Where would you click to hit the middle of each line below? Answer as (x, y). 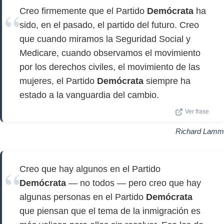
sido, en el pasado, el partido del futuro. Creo (109, 25)
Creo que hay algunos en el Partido (90, 169)
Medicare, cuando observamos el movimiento (110, 53)
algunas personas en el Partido (83, 197)
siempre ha (167, 81)
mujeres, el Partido (58, 81)
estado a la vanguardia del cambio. (89, 95)
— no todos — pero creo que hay (133, 183)
